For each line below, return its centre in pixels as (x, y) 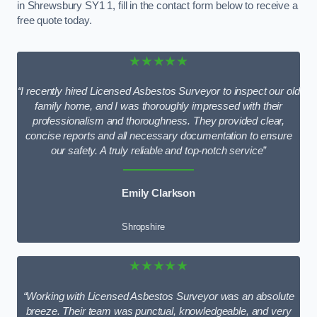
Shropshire (143, 227)
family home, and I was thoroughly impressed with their (158, 106)
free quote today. (54, 20)
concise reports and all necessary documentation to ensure (158, 136)
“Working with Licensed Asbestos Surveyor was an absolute (158, 296)
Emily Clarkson (158, 193)
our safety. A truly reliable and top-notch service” (158, 151)
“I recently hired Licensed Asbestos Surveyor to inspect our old (158, 92)
